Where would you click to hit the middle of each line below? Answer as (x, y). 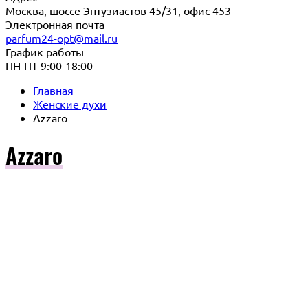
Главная (53, 90)
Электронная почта (55, 24)
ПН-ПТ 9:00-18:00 (49, 65)
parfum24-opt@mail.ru (62, 38)
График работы (45, 52)
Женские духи (70, 104)
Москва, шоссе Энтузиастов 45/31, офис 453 (118, 10)
